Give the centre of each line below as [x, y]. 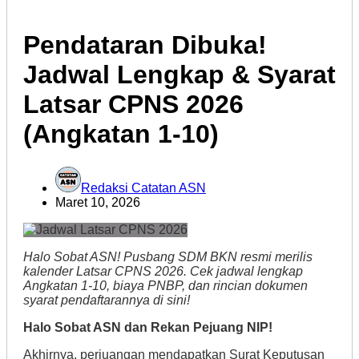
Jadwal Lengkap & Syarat [179, 75]
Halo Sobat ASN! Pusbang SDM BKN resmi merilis [168, 256]
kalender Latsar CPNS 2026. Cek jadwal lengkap [163, 271]
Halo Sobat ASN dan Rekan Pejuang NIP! [148, 327]
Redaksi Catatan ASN [143, 188]
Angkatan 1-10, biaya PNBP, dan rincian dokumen [165, 285]
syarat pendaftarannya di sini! [107, 300]
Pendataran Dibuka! [145, 45]
